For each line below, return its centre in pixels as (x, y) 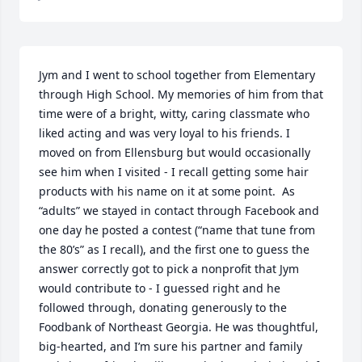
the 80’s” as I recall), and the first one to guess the (174, 249)
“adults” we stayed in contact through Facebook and (179, 210)
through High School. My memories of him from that (181, 94)
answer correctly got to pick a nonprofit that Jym (169, 269)
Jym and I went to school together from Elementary (177, 75)
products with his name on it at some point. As (167, 191)
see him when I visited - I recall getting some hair (174, 172)
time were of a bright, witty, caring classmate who (174, 114)
